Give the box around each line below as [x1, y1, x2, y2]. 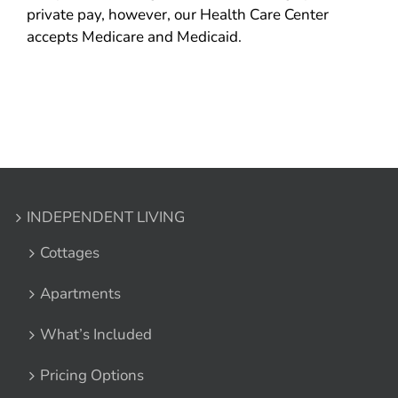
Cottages [40, 243, 99, 264]
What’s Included [40, 324, 152, 346]
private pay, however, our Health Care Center [27, 4, 329, 26]
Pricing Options [40, 365, 144, 386]
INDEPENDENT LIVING [27, 207, 185, 228]
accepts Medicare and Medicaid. [27, 27, 242, 48]
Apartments [40, 283, 121, 305]
